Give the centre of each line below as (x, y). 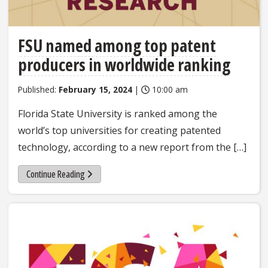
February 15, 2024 (95, 90)
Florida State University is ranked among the (118, 114)
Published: (38, 90)
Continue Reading (55, 174)
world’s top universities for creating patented (119, 131)
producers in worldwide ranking (124, 65)
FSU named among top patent (117, 46)
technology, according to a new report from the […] (132, 147)
